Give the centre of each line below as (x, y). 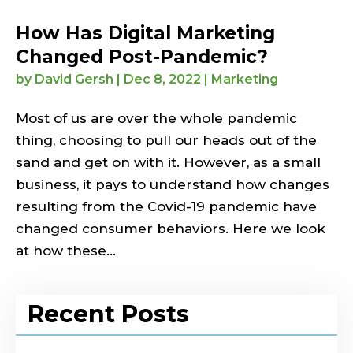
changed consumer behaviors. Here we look (171, 228)
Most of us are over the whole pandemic (156, 118)
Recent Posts (108, 314)
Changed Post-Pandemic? (142, 56)
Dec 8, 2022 (162, 79)
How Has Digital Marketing (145, 33)
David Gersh (74, 79)
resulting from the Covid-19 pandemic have (166, 206)
